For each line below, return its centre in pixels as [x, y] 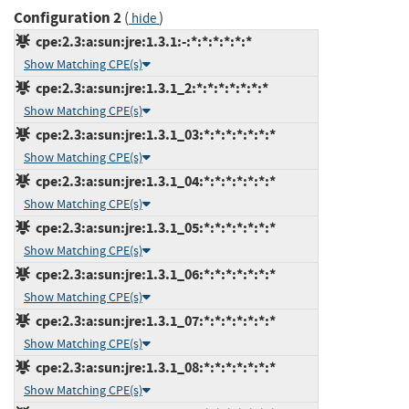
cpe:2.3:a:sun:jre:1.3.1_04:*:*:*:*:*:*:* [153, 181]
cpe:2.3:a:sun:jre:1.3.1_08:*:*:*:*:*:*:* [153, 367]
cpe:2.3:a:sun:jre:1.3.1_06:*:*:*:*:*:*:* [153, 274]
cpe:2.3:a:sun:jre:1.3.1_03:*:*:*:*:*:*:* [153, 134]
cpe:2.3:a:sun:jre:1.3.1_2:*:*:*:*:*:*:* [149, 88]
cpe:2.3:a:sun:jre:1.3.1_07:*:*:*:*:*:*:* [153, 320]
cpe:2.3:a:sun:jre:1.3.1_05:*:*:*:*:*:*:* [153, 227]
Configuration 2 [68, 17]
